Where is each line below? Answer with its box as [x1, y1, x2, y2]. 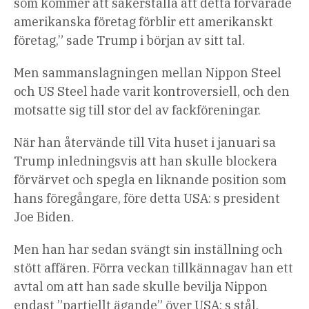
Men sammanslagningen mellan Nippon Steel [14, 65, 281, 81]
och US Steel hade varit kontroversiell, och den [14, 83, 290, 100]
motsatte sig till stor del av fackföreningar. [14, 102, 261, 119]
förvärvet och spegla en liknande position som [14, 172, 286, 188]
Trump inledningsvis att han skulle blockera [14, 153, 277, 170]
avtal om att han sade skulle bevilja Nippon [14, 279, 268, 295]
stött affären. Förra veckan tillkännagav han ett [14, 260, 293, 277]
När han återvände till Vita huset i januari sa [14, 134, 276, 151]
